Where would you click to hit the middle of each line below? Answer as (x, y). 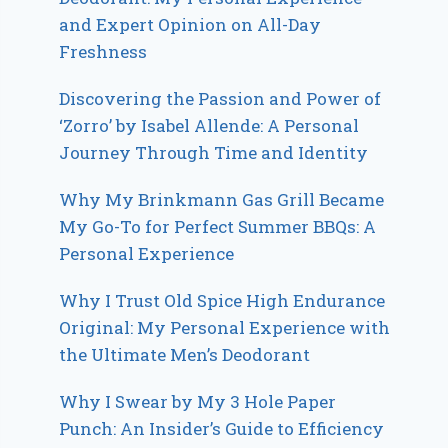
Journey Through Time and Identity (214, 153)
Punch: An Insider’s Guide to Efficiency (222, 429)
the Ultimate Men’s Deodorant (185, 355)
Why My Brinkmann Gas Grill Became (222, 200)
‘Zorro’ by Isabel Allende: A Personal (209, 126)
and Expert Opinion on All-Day (190, 25)
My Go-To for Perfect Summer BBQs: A (218, 227)
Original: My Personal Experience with (225, 328)
